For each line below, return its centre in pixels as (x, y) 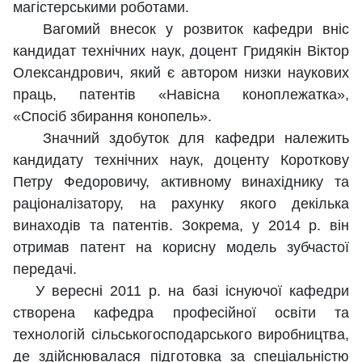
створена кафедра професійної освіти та (181, 313)
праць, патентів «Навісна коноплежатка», (181, 95)
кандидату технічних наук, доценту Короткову (181, 160)
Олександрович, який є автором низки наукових (181, 73)
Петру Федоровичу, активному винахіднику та (181, 182)
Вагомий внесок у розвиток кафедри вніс (181, 29)
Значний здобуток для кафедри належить (181, 139)
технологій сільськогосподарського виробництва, (181, 335)
